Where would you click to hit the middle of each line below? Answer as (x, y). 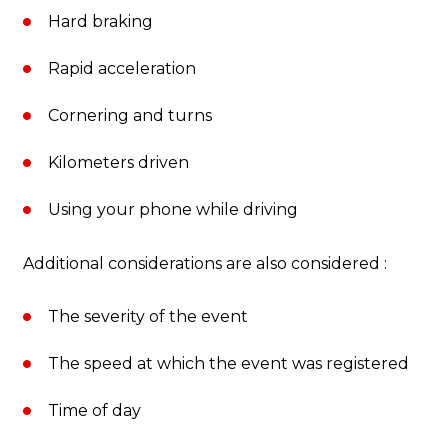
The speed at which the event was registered (228, 364)
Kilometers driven (118, 163)
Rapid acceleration (122, 69)
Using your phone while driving (173, 210)
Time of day (94, 411)
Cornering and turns (130, 116)
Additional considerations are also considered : (205, 264)
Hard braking (100, 22)
